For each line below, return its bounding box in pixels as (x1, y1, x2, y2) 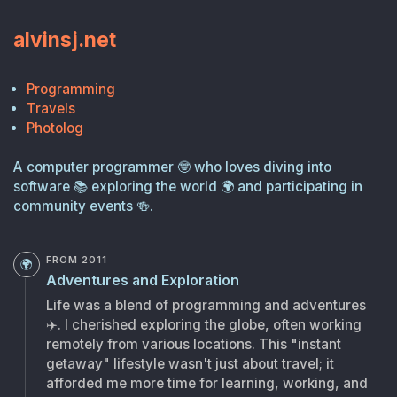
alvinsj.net (13, 27, 117, 52)
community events (13, 198, 134, 215)
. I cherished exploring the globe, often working (57, 316, 362, 334)
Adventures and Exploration (45, 271, 239, 289)
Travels (27, 100, 76, 118)
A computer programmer (13, 159, 175, 176)
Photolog (27, 120, 84, 137)
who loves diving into (194, 159, 332, 176)
